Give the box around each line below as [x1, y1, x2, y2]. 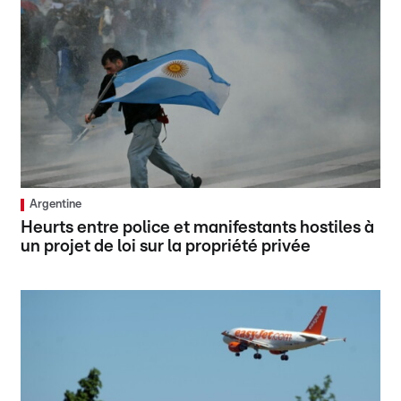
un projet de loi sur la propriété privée [21, 238, 311, 256]
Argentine [30, 199, 82, 211]
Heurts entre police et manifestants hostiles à [21, 219, 375, 237]
